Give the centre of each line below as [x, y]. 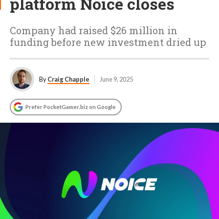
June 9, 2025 [116, 79]
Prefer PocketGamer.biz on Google [71, 107]
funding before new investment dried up [108, 42]
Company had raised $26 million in [94, 30]
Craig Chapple [68, 79]
